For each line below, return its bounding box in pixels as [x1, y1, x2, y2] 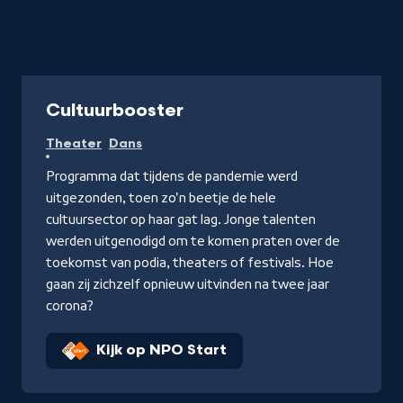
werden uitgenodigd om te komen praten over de [46, 234, 340, 248]
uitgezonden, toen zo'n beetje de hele [46, 191, 276, 205]
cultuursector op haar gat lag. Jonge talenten [46, 212, 316, 227]
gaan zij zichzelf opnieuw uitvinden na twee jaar [46, 277, 329, 291]
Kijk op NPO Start [96, 342, 227, 359]
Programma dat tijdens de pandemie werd [46, 169, 298, 184]
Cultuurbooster [46, 100, 184, 121]
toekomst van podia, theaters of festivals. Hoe [46, 255, 334, 270]
